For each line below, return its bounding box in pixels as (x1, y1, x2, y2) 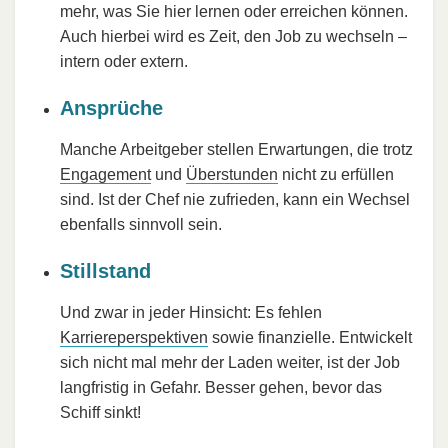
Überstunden (186, 165, 278, 183)
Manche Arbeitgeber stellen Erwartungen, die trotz (60, 140, 413, 158)
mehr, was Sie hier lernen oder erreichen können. (60, 2, 408, 20)
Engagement (60, 165, 151, 183)
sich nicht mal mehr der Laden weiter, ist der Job (60, 353, 400, 371)
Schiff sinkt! (60, 403, 141, 421)
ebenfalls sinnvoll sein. (60, 215, 222, 233)
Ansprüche (60, 96, 163, 119)
